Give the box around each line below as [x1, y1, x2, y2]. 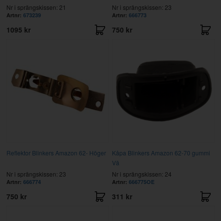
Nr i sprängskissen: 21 [6, 2, 66, 11]
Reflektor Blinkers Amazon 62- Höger [6, 148, 106, 157]
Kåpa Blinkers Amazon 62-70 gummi [111, 148, 210, 157]
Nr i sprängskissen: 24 [111, 169, 172, 178]
